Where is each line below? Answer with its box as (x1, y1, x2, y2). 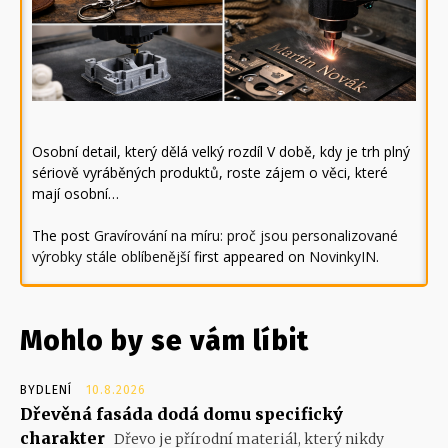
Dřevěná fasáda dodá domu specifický (20, 404, 343, 425)
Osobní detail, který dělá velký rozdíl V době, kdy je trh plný (32, 142, 410, 162)
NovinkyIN (309, 247, 376, 267)
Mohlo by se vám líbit (20, 324, 309, 358)
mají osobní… (32, 184, 119, 204)
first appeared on (190, 247, 309, 267)
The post (32, 226, 94, 246)
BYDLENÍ (20, 383, 72, 398)
